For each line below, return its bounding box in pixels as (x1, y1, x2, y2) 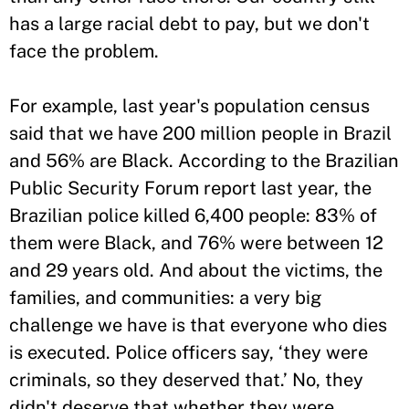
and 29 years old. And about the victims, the (9, 259, 383, 281)
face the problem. (9, 40, 159, 62)
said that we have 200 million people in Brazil (9, 122, 392, 144)
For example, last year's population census (9, 95, 370, 117)
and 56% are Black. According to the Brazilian (9, 150, 399, 172)
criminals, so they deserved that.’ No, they (9, 369, 363, 391)
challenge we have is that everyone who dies (9, 314, 387, 336)
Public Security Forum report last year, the (9, 177, 372, 199)
